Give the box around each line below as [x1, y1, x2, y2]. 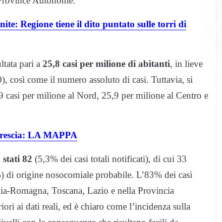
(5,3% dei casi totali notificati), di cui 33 [32, 154, 187, 165]
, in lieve [170, 58, 203, 69]
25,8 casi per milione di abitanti [43, 58, 170, 69]
